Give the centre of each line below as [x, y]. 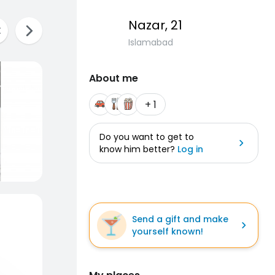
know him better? [138, 149]
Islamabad [151, 42]
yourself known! [168, 231]
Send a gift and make [180, 219]
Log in [190, 149]
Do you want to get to [147, 137]
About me [114, 78]
